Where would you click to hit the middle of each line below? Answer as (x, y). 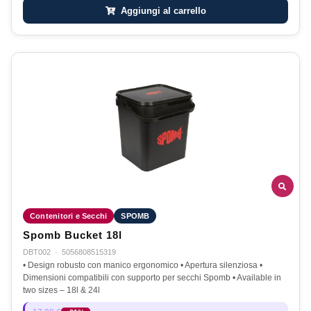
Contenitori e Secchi (69, 216)
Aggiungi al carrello (162, 10)
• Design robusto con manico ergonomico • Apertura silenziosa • (143, 266)
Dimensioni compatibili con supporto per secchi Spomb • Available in (152, 278)
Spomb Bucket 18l (73, 236)
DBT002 (37, 252)
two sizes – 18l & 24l (61, 291)
